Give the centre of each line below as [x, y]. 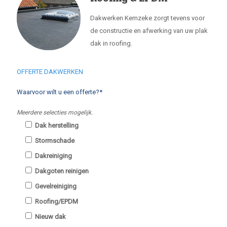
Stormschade [55, 141]
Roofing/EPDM [56, 201]
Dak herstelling [57, 125]
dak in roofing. [111, 43]
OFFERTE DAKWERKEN [50, 72]
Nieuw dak [50, 217]
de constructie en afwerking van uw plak [149, 31]
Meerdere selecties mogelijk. [55, 112]
